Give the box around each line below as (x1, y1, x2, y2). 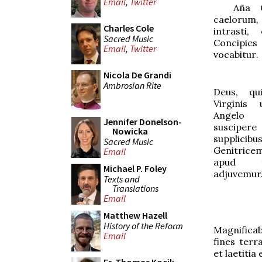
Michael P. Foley (104, 163, 167, 174)
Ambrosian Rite (104, 79, 161, 91)
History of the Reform (104, 219, 183, 232)
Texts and (104, 173, 140, 185)
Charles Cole (104, 22, 154, 34)
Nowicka (112, 125, 148, 137)
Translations (112, 182, 158, 194)
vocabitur (213, 48, 257, 60)
